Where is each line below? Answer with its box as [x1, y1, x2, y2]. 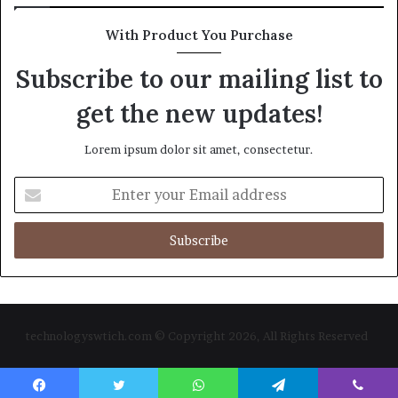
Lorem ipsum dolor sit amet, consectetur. [84, 141, 314, 156]
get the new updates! [76, 97, 322, 130]
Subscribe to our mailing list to [15, 62, 383, 95]
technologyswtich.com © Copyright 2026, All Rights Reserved [25, 328, 373, 343]
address [13, 233, 56, 248]
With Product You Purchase [105, 26, 293, 44]
